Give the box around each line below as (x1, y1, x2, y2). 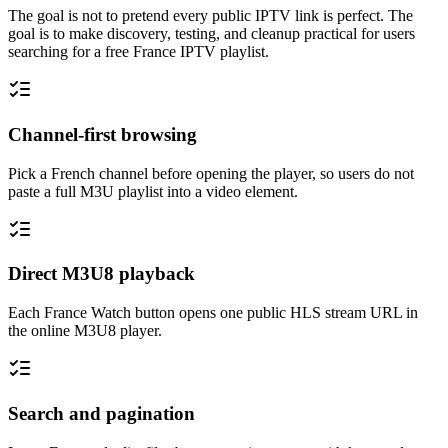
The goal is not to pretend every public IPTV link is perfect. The (8, 7, 413, 25)
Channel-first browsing (8, 123, 197, 145)
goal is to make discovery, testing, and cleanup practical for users (8, 25, 415, 43)
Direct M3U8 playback (8, 263, 195, 285)
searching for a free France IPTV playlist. (8, 43, 269, 61)
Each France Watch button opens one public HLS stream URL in (8, 304, 418, 322)
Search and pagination (8, 402, 195, 424)
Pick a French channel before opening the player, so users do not (8, 164, 414, 182)
